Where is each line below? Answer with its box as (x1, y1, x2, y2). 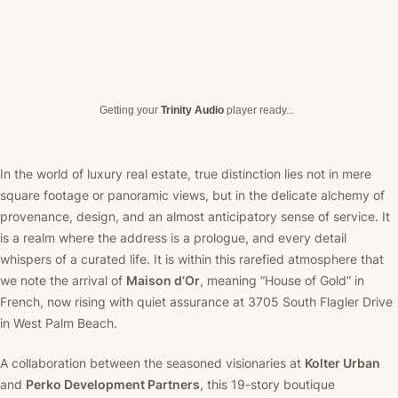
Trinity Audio (161, 103, 224, 116)
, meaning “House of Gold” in (200, 272, 364, 288)
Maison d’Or (126, 272, 200, 288)
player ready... (224, 103, 294, 116)
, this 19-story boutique (200, 376, 335, 392)
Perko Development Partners (26, 376, 200, 392)
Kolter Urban (305, 354, 380, 370)
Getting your (99, 103, 161, 116)
